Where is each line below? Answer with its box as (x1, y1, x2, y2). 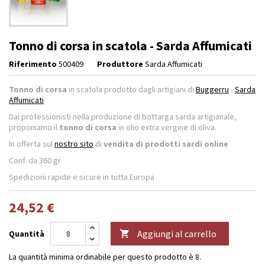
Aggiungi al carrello (137, 227, 216, 240)
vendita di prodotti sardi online (104, 138, 228, 149)
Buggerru (196, 83, 229, 95)
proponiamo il (9, 121, 59, 132)
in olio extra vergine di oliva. (117, 121, 218, 132)
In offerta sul (9, 138, 54, 149)
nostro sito (54, 138, 93, 149)
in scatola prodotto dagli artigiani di (67, 83, 196, 95)
